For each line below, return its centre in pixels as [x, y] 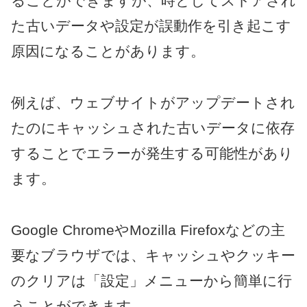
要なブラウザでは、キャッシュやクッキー [153, 255]
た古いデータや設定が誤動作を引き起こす [151, 25]
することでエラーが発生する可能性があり [152, 153]
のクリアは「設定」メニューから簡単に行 [151, 280]
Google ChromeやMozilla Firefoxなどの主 [148, 230]
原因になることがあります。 [108, 51]
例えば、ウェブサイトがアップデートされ [153, 102]
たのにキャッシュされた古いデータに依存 [153, 127]
